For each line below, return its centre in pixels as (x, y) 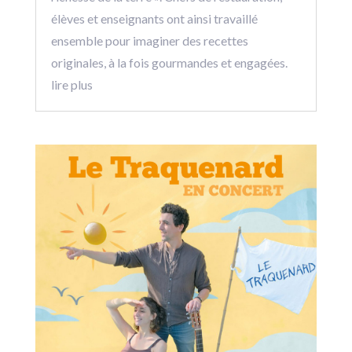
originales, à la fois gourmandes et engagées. (170, 63)
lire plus (71, 85)
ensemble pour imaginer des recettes (149, 41)
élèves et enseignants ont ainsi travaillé (154, 19)
